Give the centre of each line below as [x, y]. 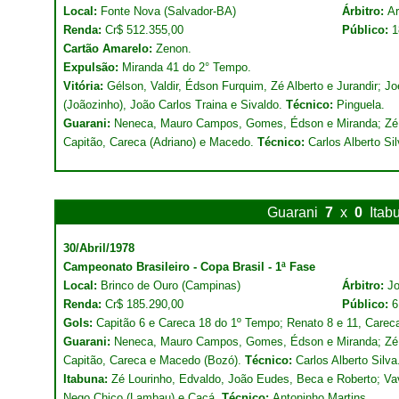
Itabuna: [85, 379]
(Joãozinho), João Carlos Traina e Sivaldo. [175, 105]
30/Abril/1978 [99, 248]
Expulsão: [93, 67]
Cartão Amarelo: [110, 49]
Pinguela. [361, 105]
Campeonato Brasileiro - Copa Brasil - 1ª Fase [189, 267]
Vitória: [83, 86]
